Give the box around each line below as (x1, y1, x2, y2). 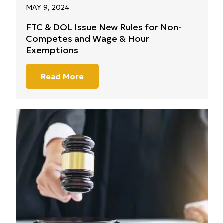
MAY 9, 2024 (25, 3, 70, 12)
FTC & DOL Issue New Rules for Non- (25, 21, 182, 33)
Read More (40, 71, 84, 81)
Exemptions (25, 44, 78, 56)
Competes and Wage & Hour (25, 33, 149, 44)
